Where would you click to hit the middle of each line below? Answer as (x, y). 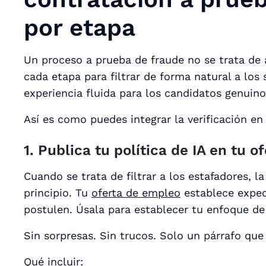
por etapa (80, 27)
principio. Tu (58, 192)
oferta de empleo (136, 192)
